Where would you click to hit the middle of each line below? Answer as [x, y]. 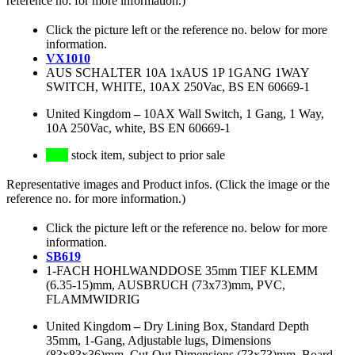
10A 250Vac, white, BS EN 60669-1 [138, 128]
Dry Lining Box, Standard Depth [226, 326]
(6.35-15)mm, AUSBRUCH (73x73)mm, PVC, [166, 285]
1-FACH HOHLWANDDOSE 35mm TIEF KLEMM [182, 271]
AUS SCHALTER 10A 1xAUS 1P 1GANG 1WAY [177, 73]
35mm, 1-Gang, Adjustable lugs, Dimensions [158, 341]
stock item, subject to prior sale [147, 155]
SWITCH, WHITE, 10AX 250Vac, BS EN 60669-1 [178, 87]
